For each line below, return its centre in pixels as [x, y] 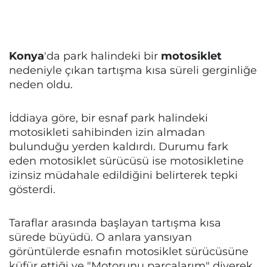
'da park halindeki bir [103, 56]
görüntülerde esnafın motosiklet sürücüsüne [129, 251]
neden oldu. [41, 84]
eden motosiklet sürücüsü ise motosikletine [126, 161]
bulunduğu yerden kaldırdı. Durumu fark [119, 146]
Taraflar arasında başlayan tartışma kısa [115, 223]
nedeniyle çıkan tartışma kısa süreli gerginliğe [133, 70]
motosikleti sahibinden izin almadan [107, 132]
